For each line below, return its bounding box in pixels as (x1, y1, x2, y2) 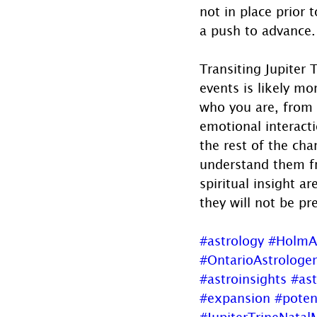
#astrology (200, 232, 264, 248)
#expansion (200, 289, 270, 306)
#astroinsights (200, 270, 287, 287)
